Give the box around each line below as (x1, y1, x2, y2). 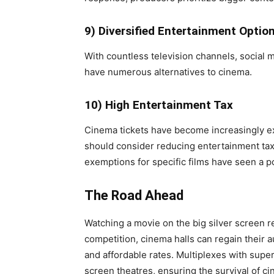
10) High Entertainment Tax (84, 98, 233, 112)
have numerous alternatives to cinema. (84, 66, 252, 78)
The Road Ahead (84, 188, 183, 203)
